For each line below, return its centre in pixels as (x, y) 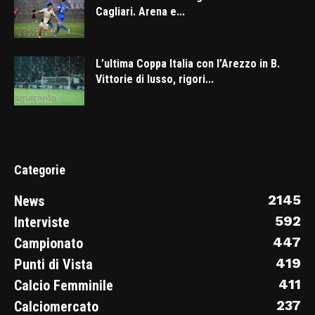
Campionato (49, 243)
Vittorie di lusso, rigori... (155, 79)
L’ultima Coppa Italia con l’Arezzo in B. (188, 63)
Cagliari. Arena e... (140, 11)
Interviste (42, 222)
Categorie (40, 169)
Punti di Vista (53, 264)
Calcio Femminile (64, 285)
